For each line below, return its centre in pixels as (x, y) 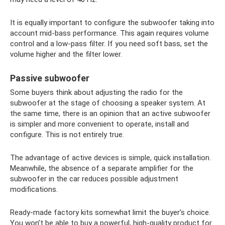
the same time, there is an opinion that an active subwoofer (110, 114)
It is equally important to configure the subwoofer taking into (112, 23)
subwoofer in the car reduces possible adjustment (94, 179)
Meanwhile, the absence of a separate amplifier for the (102, 168)
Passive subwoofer (50, 78)
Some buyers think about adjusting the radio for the (96, 92)
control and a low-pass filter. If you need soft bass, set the (109, 44)
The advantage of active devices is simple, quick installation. (110, 158)
